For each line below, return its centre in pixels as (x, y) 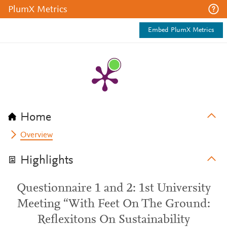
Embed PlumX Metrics (181, 30)
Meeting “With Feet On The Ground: (113, 204)
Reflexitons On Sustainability (113, 220)
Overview (37, 135)
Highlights (47, 161)
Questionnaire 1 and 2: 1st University (113, 188)
